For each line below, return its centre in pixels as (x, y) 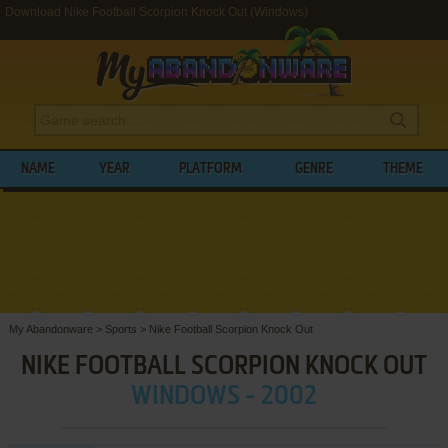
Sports (120, 328)
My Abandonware (50, 328)
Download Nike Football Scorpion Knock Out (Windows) (156, 12)
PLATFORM (211, 169)
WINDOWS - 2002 (223, 396)
